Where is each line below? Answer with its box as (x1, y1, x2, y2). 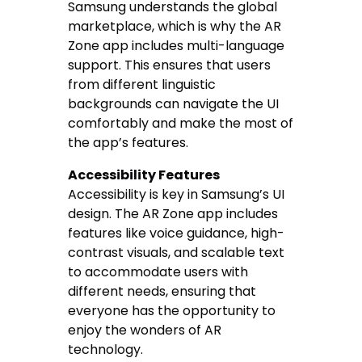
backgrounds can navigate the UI (68, 94, 280, 113)
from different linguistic (68, 74, 217, 94)
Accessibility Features (68, 165, 221, 184)
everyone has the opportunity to (68, 301, 276, 320)
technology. (68, 339, 144, 359)
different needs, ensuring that (68, 281, 257, 301)
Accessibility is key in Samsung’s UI (68, 184, 285, 204)
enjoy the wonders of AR (68, 320, 222, 339)
